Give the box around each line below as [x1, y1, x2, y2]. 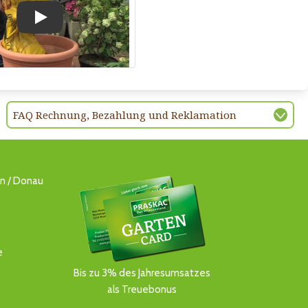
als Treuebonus [107, 283, 177, 296]
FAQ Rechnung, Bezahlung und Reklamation [13, 107, 237, 122]
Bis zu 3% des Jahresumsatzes [73, 266, 210, 279]
